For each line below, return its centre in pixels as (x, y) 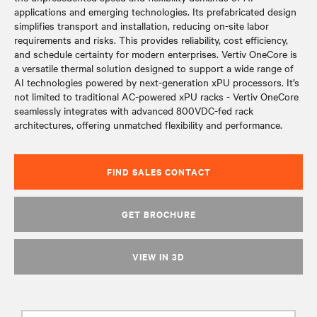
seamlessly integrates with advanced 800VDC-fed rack (134, 110)
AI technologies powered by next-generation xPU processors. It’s (157, 82)
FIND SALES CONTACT (158, 172)
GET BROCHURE (158, 214)
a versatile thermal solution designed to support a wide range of (154, 68)
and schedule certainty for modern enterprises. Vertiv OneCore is (156, 54)
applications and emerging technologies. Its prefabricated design (155, 11)
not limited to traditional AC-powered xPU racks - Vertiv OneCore (156, 96)
